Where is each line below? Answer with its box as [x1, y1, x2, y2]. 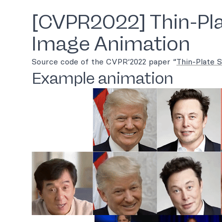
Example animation [32, 69, 173, 88]
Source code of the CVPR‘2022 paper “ [32, 56, 176, 66]
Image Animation [32, 32, 190, 55]
